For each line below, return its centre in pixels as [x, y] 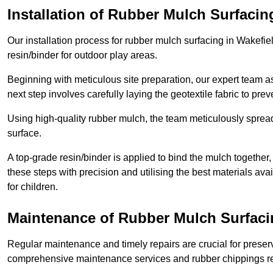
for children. [33, 187]
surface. [24, 133]
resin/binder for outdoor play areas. [82, 55]
